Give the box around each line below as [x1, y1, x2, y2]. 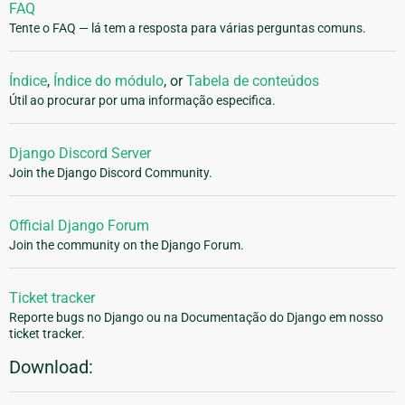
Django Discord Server [9, 145, 151, 163]
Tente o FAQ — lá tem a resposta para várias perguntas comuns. [9, 21, 366, 36]
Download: [9, 356, 93, 379]
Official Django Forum [9, 217, 149, 235]
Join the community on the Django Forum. [9, 238, 244, 253]
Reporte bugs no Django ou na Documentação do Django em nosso [9, 310, 383, 325]
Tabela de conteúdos [186, 72, 319, 90]
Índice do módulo [53, 72, 164, 90]
